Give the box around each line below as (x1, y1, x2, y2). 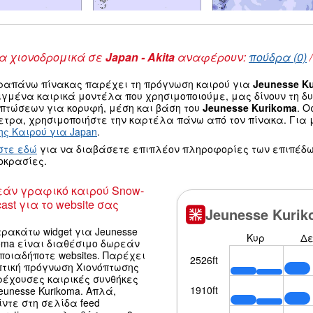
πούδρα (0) (249, 48, 307, 65)
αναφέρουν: (175, 48, 249, 65)
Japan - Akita (105, 48, 175, 65)
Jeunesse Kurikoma (203, 100, 297, 115)
